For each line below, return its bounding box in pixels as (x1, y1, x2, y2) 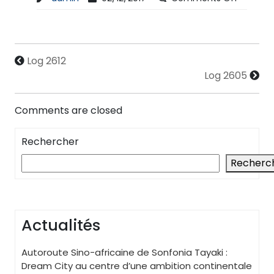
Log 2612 (27, 53, 66, 68)
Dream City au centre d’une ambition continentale (21, 259, 252, 272)
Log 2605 (204, 68, 247, 83)
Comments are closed (15, 103, 122, 117)
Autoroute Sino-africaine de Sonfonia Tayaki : (21, 245, 228, 259)
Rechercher (21, 134, 79, 149)
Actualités (21, 214, 100, 236)
